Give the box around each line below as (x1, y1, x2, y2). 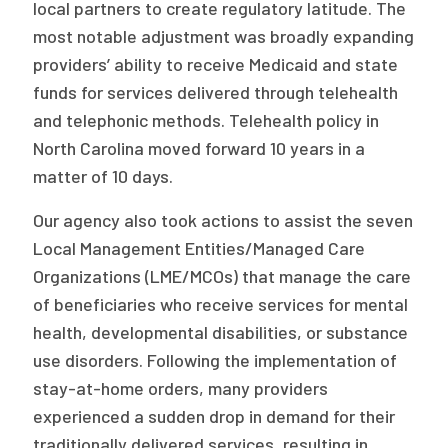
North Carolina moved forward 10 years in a (33, 137, 366, 159)
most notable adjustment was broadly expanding (33, 25, 415, 47)
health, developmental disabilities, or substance (33, 321, 409, 343)
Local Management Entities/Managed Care (33, 237, 366, 259)
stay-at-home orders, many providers (33, 377, 329, 399)
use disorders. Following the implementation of (33, 349, 398, 371)
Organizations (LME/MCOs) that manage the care (33, 265, 412, 287)
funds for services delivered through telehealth (33, 81, 399, 103)
